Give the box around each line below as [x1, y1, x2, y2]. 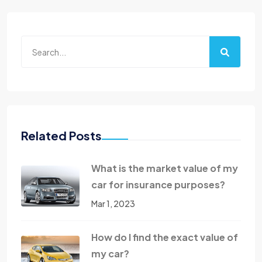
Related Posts [21, 128, 102, 143]
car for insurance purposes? [91, 178, 225, 191]
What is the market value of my [91, 162, 238, 175]
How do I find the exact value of [91, 231, 238, 244]
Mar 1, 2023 [91, 198, 135, 209]
